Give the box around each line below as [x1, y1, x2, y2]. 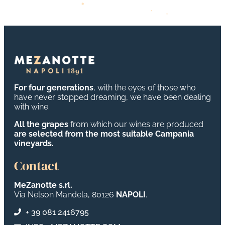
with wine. [14, 101, 52, 111]
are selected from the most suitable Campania [14, 129, 194, 139]
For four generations [14, 82, 93, 92]
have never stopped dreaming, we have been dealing [14, 92, 211, 102]
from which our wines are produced [68, 119, 203, 129]
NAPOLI [116, 189, 146, 199]
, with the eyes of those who [93, 82, 196, 92]
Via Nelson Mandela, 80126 [14, 189, 116, 199]
